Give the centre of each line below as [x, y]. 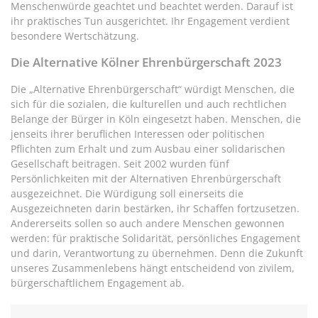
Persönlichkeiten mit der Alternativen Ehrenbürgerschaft [146, 179]
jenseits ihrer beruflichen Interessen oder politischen [138, 134]
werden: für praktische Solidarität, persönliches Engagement [155, 238]
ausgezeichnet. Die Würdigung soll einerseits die [127, 194]
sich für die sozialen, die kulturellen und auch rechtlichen [149, 104]
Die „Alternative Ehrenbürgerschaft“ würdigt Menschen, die [153, 89]
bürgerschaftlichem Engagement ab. [98, 283]
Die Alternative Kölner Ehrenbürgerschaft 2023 [146, 62]
